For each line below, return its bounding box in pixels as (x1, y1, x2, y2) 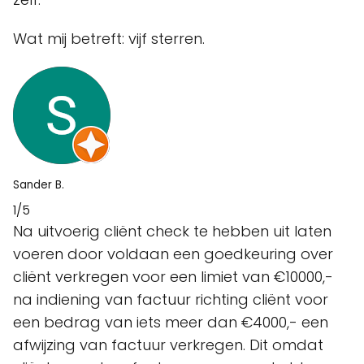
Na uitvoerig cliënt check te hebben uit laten (13, 221, 331, 242)
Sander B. (13, 177, 64, 193)
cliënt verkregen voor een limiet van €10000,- (13, 266, 333, 288)
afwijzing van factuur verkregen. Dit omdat (13, 335, 323, 356)
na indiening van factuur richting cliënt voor (13, 289, 328, 310)
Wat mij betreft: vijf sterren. (13, 28, 205, 50)
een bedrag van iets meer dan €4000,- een (13, 312, 328, 333)
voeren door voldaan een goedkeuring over (13, 244, 333, 265)
